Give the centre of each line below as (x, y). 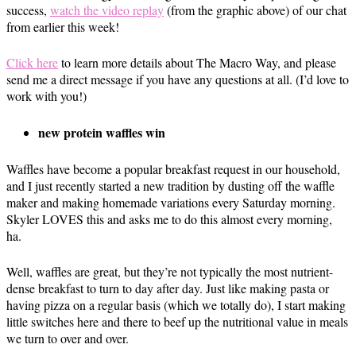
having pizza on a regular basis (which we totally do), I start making (176, 305)
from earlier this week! (63, 27)
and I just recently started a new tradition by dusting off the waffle (170, 186)
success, (28, 10)
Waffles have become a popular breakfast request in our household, (173, 169)
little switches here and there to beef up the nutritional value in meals (177, 321)
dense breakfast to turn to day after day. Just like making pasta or (168, 288)
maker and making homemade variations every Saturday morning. (171, 202)
